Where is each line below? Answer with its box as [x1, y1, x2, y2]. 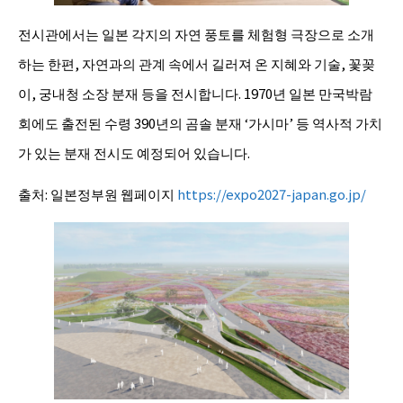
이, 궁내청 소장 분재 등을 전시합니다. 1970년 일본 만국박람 [18, 83, 372, 103]
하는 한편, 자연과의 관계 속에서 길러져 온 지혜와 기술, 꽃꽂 [18, 53, 375, 73]
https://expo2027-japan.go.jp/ [177, 184, 366, 203]
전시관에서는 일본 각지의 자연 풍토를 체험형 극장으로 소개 [18, 23, 374, 43]
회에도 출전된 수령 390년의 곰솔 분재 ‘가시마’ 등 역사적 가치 [18, 112, 382, 132]
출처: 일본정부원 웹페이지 [18, 184, 177, 203]
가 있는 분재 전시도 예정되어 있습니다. [18, 142, 250, 162]
